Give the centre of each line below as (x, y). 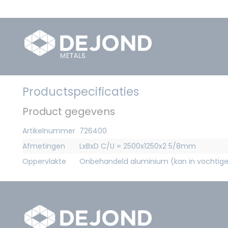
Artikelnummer (49, 131)
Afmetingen (44, 146)
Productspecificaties (81, 91)
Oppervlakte (44, 161)
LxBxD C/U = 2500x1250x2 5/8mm (138, 146)
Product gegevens (69, 111)
